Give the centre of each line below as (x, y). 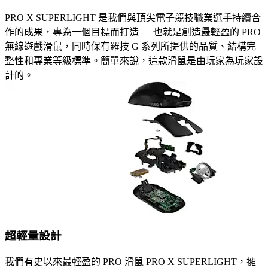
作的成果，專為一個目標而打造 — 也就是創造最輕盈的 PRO (133, 32)
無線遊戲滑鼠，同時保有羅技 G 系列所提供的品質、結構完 (130, 46)
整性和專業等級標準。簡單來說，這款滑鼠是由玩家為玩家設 (134, 60)
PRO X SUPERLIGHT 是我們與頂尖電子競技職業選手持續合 (133, 17)
